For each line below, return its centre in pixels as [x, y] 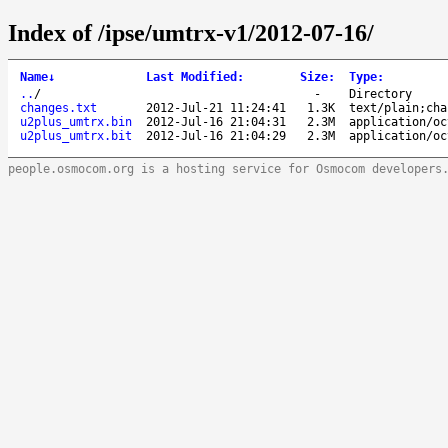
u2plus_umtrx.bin [76, 121]
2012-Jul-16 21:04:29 [216, 135]
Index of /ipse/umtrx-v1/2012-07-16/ [191, 32]
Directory [380, 93]
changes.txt [58, 107]
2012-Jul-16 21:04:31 [216, 121]
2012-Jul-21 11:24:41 [216, 107]
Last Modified [191, 76]
